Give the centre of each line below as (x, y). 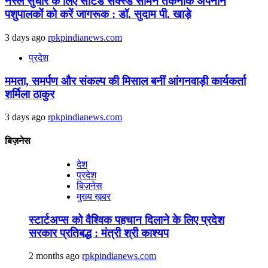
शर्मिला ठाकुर (30, 94)
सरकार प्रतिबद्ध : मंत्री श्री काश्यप (99, 233)
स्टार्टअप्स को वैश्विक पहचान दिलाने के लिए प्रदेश (127, 220)
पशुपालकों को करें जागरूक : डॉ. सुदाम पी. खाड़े (98, 14)
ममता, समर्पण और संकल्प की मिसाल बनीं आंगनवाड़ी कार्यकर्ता (125, 81)
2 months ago (55, 256)
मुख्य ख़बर (94, 196)
